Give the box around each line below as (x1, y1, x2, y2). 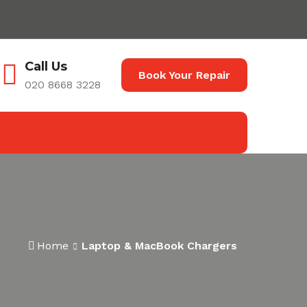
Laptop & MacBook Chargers (82, 239, 237, 252)
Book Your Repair (138, 69, 230, 82)
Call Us (25, 58, 67, 74)
